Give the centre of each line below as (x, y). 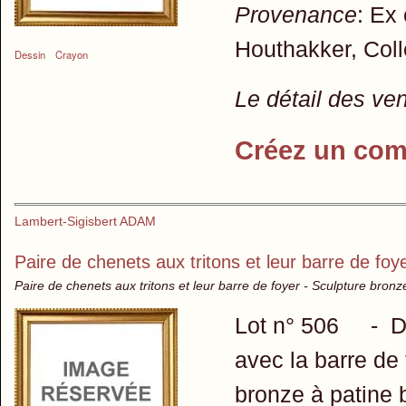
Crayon (72, 55)
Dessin (30, 55)
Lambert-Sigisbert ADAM (85, 221)
